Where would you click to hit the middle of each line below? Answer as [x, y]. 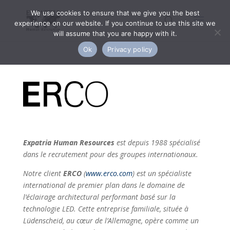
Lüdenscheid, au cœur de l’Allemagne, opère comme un [111, 220]
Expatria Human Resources [69, 142]
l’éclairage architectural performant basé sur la [99, 197]
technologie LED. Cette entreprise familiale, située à [106, 208]
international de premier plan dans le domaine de [104, 185]
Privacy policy [130, 49]
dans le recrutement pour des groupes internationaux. [110, 154]
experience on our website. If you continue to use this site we [115, 23]
